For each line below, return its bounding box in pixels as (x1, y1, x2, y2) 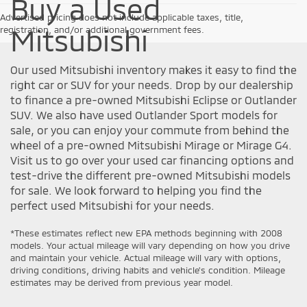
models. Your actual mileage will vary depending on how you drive (10, 239, 290, 251)
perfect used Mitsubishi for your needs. (10, 198, 214, 212)
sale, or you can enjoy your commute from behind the (10, 123, 289, 136)
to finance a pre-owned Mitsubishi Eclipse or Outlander (10, 93, 297, 106)
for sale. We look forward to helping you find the (10, 183, 262, 197)
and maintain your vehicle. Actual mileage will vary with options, (10, 251, 281, 263)
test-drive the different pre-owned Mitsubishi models (10, 168, 291, 182)
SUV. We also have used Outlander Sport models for (10, 108, 278, 121)
